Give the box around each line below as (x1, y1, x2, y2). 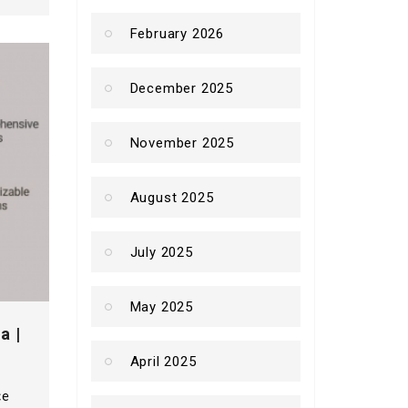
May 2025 (129, 298, 193, 315)
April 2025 (129, 352, 197, 370)
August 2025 (129, 189, 214, 206)
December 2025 (129, 79, 233, 97)
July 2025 (129, 243, 193, 260)
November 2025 (129, 134, 234, 151)
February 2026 (129, 25, 224, 42)
